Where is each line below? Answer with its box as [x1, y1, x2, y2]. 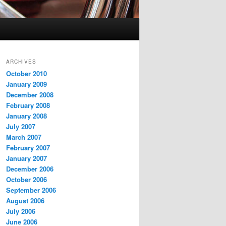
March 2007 [6, 132, 41, 142]
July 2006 [6, 206, 35, 216]
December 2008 [6, 90, 53, 100]
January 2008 [6, 111, 47, 121]
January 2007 [6, 153, 47, 163]
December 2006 [6, 164, 53, 174]
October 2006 [6, 175, 47, 185]
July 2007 [6, 122, 35, 132]
